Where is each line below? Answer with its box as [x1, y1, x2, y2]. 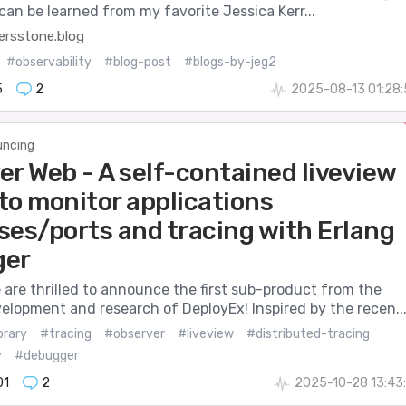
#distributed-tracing [246, 325, 370, 342]
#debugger [14, 347, 79, 363]
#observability [5, 53, 92, 70]
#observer [103, 325, 165, 342]
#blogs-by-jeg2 [183, 53, 276, 70]
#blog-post [103, 53, 171, 70]
